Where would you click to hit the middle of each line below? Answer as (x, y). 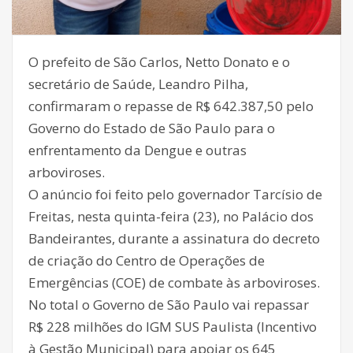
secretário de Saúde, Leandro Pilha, (138, 84)
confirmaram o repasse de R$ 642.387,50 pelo (171, 106)
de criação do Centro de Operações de (147, 261)
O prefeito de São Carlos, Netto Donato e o (159, 62)
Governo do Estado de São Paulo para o (152, 128)
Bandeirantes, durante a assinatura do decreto (174, 239)
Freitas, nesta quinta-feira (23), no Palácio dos (171, 217)
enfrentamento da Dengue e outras (137, 150)
